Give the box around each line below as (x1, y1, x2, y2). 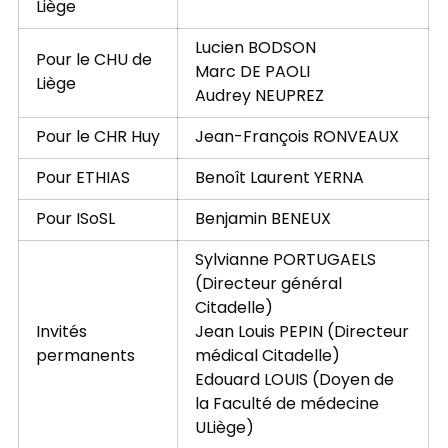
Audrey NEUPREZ (194, 84, 324, 111)
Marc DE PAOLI (194, 60, 310, 87)
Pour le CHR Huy (35, 125, 160, 152)
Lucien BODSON (194, 36, 316, 63)
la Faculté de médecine (194, 392, 379, 419)
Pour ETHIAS (35, 166, 130, 193)
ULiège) (194, 416, 254, 443)
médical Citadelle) (194, 344, 340, 371)
